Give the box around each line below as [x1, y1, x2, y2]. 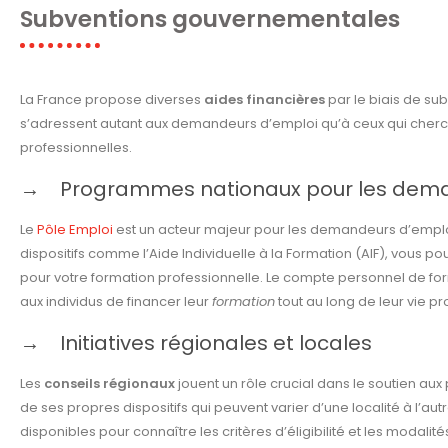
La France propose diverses [20, 90, 204, 110]
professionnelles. [20, 138, 132, 158]
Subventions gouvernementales [20, 3, 400, 36]
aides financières [204, 90, 325, 110]
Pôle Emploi [37, 220, 113, 240]
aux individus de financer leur [20, 292, 212, 312]
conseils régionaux [44, 374, 175, 394]
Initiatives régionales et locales [60, 329, 372, 358]
